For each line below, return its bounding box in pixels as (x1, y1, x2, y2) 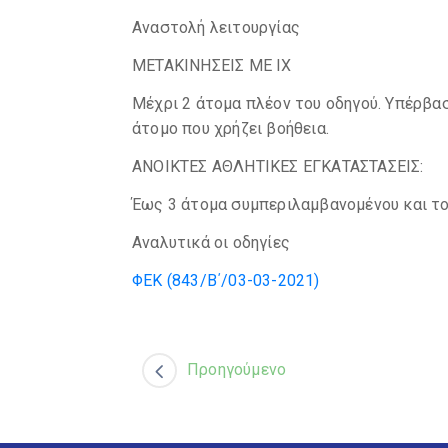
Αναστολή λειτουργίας (132, 18, 300, 37)
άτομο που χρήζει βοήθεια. (132, 119, 329, 138)
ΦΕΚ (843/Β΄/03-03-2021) (132, 271, 320, 290)
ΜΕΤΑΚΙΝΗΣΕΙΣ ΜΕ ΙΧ (132, 56, 292, 75)
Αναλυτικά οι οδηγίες (132, 233, 290, 252)
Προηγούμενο (187, 360, 287, 379)
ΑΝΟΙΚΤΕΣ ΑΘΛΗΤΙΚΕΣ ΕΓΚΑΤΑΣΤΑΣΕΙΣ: (132, 157, 424, 176)
